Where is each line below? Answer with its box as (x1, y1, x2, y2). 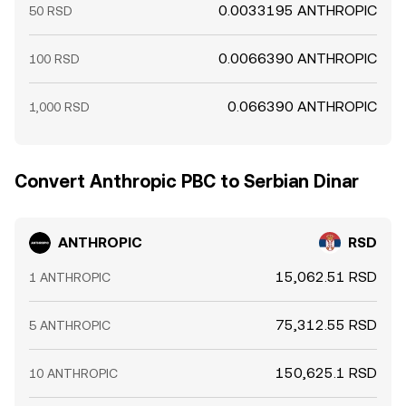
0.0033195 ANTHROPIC (218, 2, 377, 19)
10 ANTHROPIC (29, 366, 118, 381)
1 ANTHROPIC (29, 270, 111, 285)
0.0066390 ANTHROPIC (218, 50, 377, 67)
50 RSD (29, 4, 72, 18)
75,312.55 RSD (275, 316, 377, 333)
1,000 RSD (29, 100, 90, 114)
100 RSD (29, 52, 80, 66)
